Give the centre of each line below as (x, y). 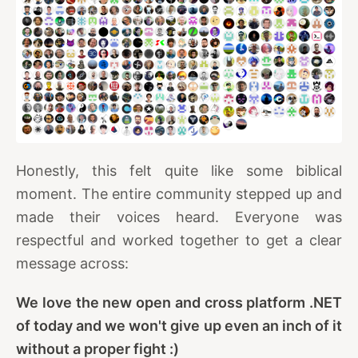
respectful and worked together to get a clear (179, 240)
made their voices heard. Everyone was (179, 217)
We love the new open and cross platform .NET (179, 302)
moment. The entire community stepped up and (179, 193)
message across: (72, 263)
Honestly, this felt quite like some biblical (179, 170)
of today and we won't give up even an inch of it (179, 325)
